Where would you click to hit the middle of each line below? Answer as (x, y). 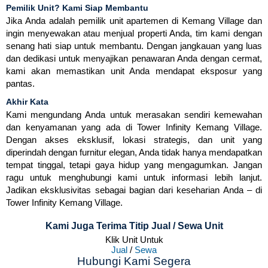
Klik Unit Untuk (134, 240)
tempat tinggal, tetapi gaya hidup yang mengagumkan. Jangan (134, 165)
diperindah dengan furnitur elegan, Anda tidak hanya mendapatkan (134, 153)
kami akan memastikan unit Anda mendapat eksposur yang (134, 71)
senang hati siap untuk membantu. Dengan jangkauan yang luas (134, 46)
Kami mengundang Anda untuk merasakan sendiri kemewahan (134, 115)
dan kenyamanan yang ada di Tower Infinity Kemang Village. (134, 127)
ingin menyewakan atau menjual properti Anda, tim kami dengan (134, 33)
